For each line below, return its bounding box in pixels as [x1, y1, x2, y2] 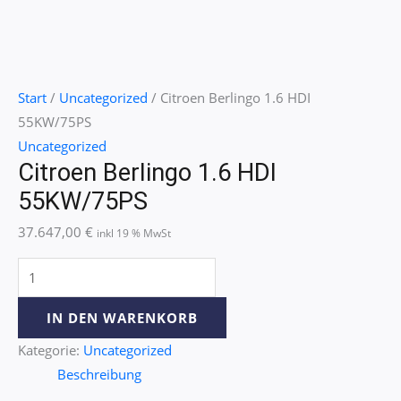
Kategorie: [18, 340, 83, 359]
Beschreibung [56, 364, 141, 383]
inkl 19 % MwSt [97, 226, 171, 241]
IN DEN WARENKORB [47, 308, 198, 327]
